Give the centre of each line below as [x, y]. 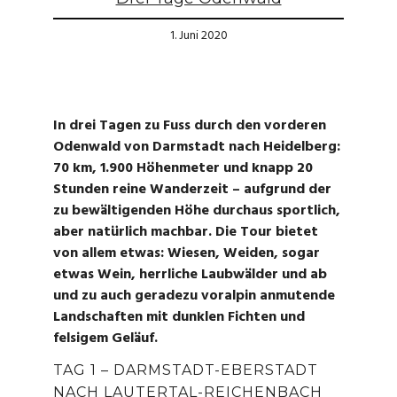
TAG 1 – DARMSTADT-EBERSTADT [186, 370]
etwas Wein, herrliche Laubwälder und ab [190, 275]
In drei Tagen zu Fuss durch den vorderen [190, 126]
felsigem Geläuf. [105, 339]
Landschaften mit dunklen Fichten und [179, 318]
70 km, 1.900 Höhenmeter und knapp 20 [183, 169]
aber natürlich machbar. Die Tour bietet [186, 233]
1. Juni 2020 [198, 36]
